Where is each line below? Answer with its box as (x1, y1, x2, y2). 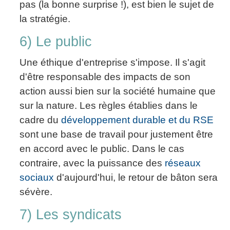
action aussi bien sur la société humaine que (20, 85, 216, 97)
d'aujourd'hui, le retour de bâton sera (54, 171, 218, 183)
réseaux (165, 157, 201, 168)
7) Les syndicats (20, 207, 122, 223)
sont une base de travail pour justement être (20, 128, 213, 140)
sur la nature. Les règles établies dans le (20, 100, 198, 111)
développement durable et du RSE (61, 114, 214, 125)
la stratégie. (20, 13, 70, 24)
